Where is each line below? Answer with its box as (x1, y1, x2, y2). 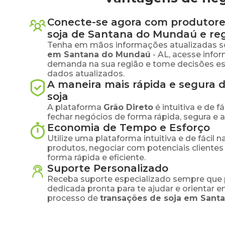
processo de (47, 193, 98, 203)
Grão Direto (103, 102, 153, 112)
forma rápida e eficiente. (47, 153, 146, 162)
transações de (100, 193, 164, 203)
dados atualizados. (47, 69, 125, 78)
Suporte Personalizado (47, 162, 168, 174)
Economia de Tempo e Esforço (47, 122, 210, 134)
